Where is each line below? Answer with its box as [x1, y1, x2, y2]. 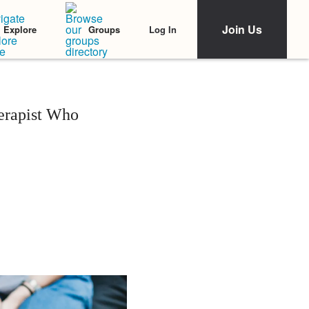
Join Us [222, 21, 262, 37]
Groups [88, 23, 120, 36]
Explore [3, 23, 37, 36]
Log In [149, 22, 177, 36]
